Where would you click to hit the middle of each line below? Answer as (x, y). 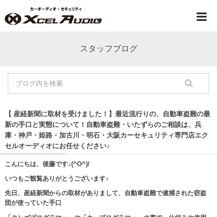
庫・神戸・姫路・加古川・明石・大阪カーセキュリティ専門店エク (107, 135)
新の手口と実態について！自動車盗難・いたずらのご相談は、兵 (103, 124)
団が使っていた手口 (33, 203)
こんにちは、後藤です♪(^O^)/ (47, 164)
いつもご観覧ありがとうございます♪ (57, 178)
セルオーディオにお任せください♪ (57, 146)
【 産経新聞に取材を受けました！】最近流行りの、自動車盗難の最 (108, 114)
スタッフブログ (108, 49)
